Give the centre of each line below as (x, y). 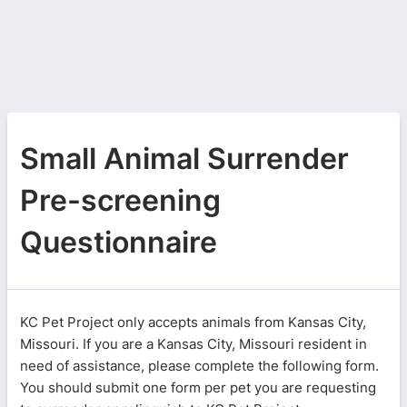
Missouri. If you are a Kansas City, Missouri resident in (194, 344)
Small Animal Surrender (184, 159)
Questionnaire (119, 242)
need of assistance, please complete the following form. (199, 366)
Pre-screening (120, 200)
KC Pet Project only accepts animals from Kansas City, (193, 322)
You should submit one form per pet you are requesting (198, 387)
